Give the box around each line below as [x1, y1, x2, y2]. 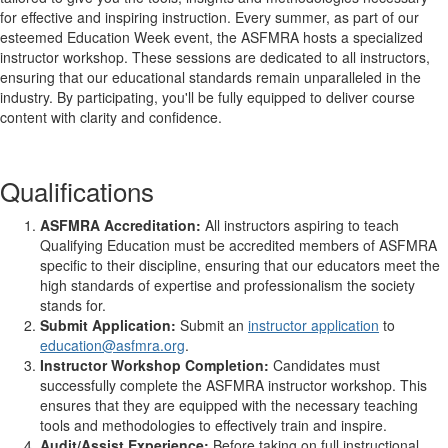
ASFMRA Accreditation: [40, 215, 201, 235]
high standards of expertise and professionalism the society [40, 275, 415, 295]
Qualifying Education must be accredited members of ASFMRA [40, 235, 437, 255]
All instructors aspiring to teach [201, 215, 399, 235]
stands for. [40, 295, 106, 315]
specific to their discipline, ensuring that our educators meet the [40, 255, 440, 275]
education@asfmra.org [40, 335, 185, 355]
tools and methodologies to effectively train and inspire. [40, 415, 387, 435]
